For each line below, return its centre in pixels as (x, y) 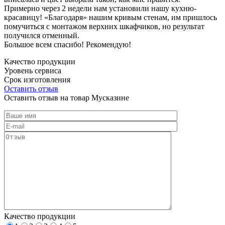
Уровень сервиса (33, 70)
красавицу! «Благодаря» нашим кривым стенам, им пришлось (110, 17)
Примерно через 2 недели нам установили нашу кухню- (100, 8)
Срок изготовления (37, 79)
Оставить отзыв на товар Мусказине (67, 97)
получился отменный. (42, 35)
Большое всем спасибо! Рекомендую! (68, 44)
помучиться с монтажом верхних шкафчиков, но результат (104, 26)
